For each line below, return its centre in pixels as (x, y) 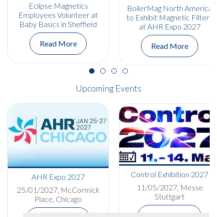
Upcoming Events (108, 88)
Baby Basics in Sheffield (58, 24)
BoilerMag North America (170, 8)
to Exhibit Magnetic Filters (170, 17)
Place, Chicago (58, 199)
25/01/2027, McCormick (58, 190)
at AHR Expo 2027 (170, 26)
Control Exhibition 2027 (170, 174)
